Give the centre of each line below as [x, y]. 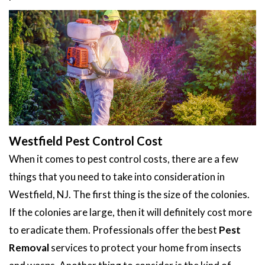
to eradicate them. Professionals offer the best [114, 230]
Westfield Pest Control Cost [86, 140]
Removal [29, 247]
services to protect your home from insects [145, 247]
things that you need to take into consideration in [117, 176]
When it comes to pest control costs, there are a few [124, 159]
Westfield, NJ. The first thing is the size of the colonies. [129, 194]
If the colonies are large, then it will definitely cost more [130, 212]
